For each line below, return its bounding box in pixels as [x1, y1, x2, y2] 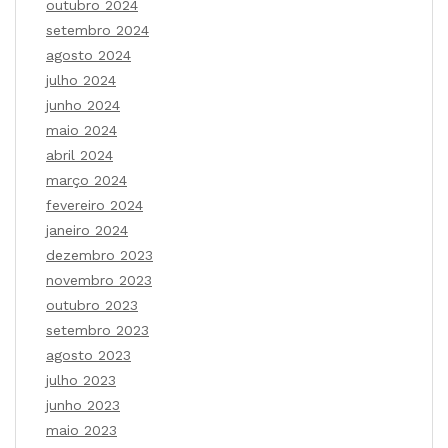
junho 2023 [46, 397, 120, 414]
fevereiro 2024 [46, 197, 143, 214]
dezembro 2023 [46, 247, 153, 264]
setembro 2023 [46, 322, 149, 339]
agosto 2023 [46, 347, 131, 364]
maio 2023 [46, 422, 117, 439]
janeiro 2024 [46, 222, 128, 239]
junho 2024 [46, 97, 120, 114]
